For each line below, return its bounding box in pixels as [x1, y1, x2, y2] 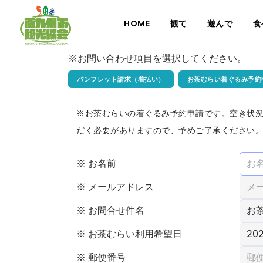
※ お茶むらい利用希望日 [76, 227, 182, 241]
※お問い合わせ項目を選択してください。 [68, 52, 247, 65]
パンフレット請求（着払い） [77, 75, 165, 84]
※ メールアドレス [76, 180, 154, 194]
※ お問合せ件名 [76, 204, 144, 217]
